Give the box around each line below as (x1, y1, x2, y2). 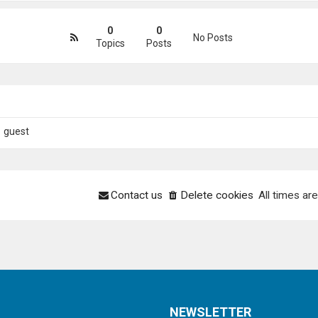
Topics (95, 38, 125, 49)
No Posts (192, 32, 233, 43)
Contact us (110, 189, 163, 202)
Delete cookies (180, 189, 253, 202)
